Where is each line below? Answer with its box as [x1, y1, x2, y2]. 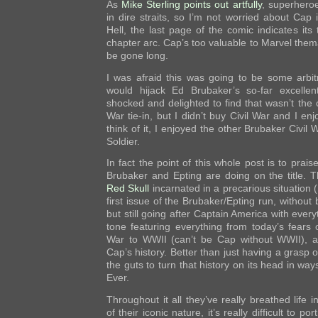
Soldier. [106, 135, 140, 147]
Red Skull [106, 182, 153, 194]
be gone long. [106, 50, 168, 62]
